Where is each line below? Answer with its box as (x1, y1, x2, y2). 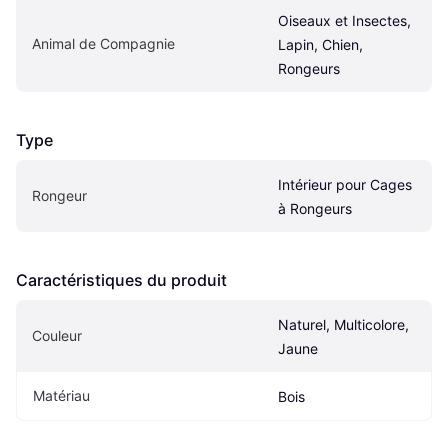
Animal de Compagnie (32, 34, 175, 52)
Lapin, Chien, (278, 35, 363, 53)
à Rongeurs (278, 199, 352, 217)
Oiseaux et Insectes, (278, 11, 411, 29)
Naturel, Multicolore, (278, 315, 409, 333)
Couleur (32, 326, 82, 344)
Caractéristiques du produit (16, 269, 227, 290)
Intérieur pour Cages (278, 175, 412, 193)
